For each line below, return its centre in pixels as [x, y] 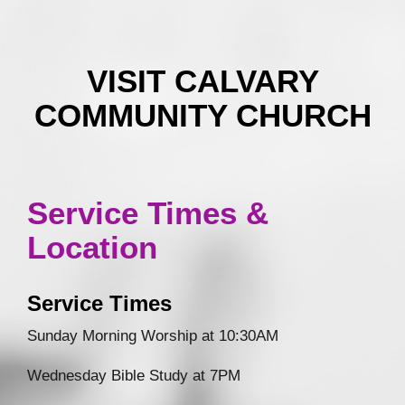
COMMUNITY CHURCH [202, 115]
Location [92, 247]
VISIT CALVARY [202, 81]
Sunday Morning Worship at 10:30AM [153, 335]
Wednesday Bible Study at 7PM [134, 375]
